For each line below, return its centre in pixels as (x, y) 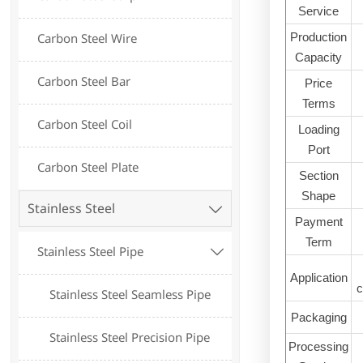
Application (318, 277)
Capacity (319, 57)
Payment (318, 221)
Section (318, 175)
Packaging (318, 317)
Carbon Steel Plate (88, 167)
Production (319, 36)
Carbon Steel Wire (88, 38)
